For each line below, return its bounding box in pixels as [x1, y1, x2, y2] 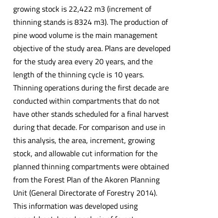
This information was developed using [13, 200, 138, 212]
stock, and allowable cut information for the [13, 147, 158, 159]
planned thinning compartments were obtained [13, 160, 169, 172]
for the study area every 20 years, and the [13, 55, 153, 67]
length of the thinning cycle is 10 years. [13, 68, 144, 80]
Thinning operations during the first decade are [13, 81, 169, 93]
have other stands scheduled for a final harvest [13, 108, 169, 120]
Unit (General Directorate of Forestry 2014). [13, 186, 157, 199]
